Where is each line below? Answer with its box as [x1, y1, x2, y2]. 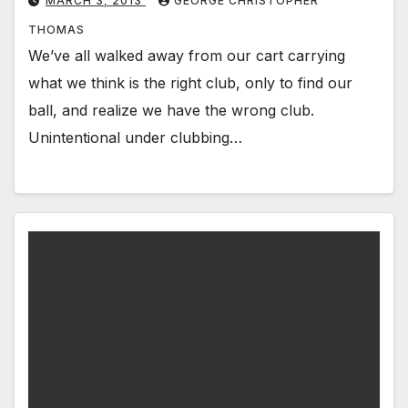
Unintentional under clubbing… [28, 128, 242, 148]
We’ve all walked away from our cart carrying [28, 46, 345, 66]
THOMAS [28, 23, 85, 37]
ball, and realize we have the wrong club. [28, 101, 314, 120]
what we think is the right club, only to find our [28, 74, 352, 93]
